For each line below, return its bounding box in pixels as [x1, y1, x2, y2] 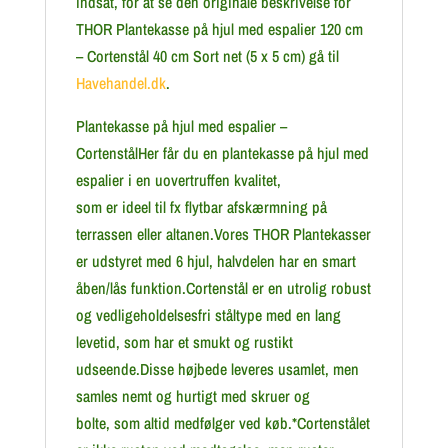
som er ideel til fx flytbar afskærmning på [75, 196, 327, 218]
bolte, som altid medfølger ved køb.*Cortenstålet [75, 412, 370, 434]
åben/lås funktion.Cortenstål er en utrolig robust [75, 277, 371, 299]
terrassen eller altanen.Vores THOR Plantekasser [75, 223, 371, 245]
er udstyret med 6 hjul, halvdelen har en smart [75, 250, 356, 272]
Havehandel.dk [75, 72, 166, 94]
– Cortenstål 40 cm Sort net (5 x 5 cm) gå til [75, 45, 343, 67]
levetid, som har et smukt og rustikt [75, 331, 293, 353]
